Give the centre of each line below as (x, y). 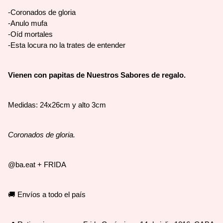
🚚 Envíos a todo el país (48, 194)
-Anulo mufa (28, 23)
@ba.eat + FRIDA (37, 165)
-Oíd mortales (30, 34)
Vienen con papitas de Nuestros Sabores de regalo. (97, 75)
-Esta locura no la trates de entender (67, 45)
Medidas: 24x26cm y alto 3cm (57, 105)
